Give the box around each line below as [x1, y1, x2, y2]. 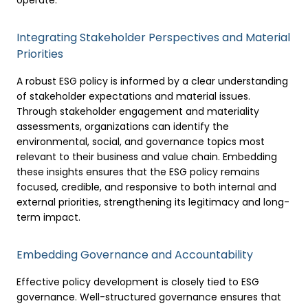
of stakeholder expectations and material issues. [16, 89, 250, 103]
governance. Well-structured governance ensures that [16, 290, 281, 304]
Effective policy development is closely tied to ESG [16, 275, 259, 289]
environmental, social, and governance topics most [16, 135, 265, 148]
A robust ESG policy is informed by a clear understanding [16, 74, 288, 88]
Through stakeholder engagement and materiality [16, 104, 259, 118]
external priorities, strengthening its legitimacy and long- [16, 195, 289, 209]
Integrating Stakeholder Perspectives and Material [16, 30, 290, 45]
